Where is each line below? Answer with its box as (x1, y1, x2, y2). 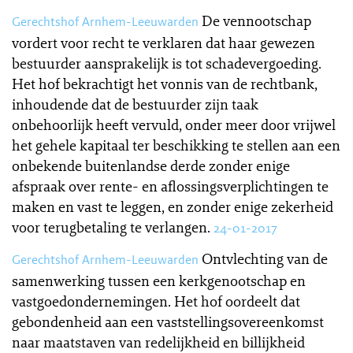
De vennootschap (202, 11, 311, 30)
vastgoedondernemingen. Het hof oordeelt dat (12, 292, 300, 310)
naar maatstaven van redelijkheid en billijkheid (12, 333, 305, 351)
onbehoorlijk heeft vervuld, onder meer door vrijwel (12, 115, 336, 134)
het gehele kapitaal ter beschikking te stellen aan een (12, 136, 340, 154)
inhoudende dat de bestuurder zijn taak (12, 95, 258, 113)
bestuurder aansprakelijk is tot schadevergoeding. (12, 54, 321, 72)
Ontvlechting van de (202, 249, 328, 268)
